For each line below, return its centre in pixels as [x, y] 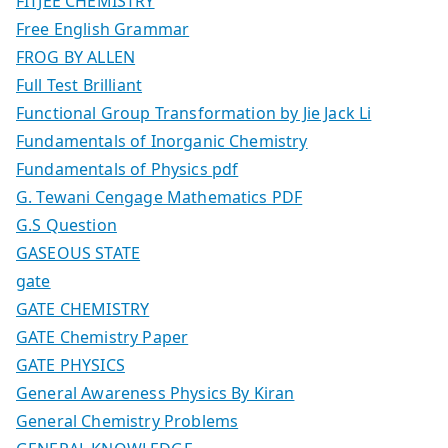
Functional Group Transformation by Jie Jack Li [194, 112]
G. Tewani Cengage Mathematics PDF [159, 196]
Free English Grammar [103, 28]
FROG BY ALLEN [76, 56]
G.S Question [66, 224]
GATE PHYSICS [70, 364]
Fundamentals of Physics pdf [127, 168]
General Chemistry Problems [127, 420]
